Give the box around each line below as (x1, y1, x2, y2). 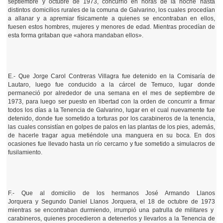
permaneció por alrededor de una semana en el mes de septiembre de (8, 90, 215, 97)
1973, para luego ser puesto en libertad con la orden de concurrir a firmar (8, 98, 215, 105)
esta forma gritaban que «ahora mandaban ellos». (8, 32, 144, 39)
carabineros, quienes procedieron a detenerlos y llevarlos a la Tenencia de (8, 215, 215, 222)
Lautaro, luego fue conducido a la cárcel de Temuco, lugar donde (8, 81, 215, 88)
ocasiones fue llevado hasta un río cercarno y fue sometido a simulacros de (8, 140, 215, 147)
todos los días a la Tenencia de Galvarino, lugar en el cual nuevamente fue (8, 107, 215, 113)
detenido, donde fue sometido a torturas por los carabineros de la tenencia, (8, 115, 215, 122)
